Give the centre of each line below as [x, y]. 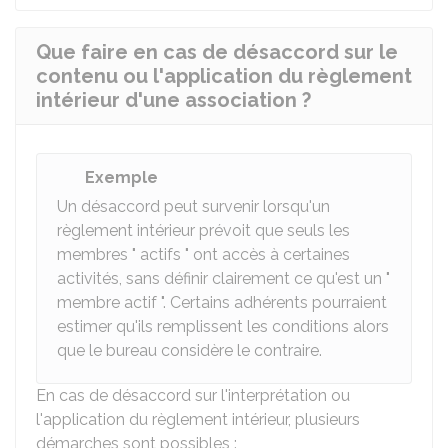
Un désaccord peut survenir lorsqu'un [193, 206]
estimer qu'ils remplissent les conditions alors [223, 326]
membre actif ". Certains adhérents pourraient [222, 302]
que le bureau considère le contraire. [189, 350]
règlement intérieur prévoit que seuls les [203, 230]
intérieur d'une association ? [173, 100]
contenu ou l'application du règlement [224, 76]
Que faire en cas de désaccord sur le [217, 52]
